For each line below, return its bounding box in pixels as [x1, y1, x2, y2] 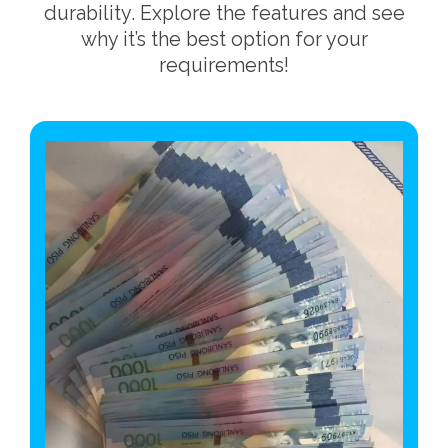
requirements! [159, 54, 289, 77]
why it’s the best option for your [80, 28, 368, 51]
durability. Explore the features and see [43, 2, 405, 25]
